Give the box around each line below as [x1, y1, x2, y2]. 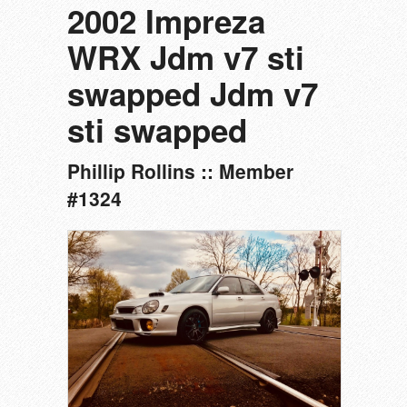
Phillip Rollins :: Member [67, 157, 293, 185]
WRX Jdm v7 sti [67, 35, 304, 81]
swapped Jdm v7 [67, 71, 318, 117]
